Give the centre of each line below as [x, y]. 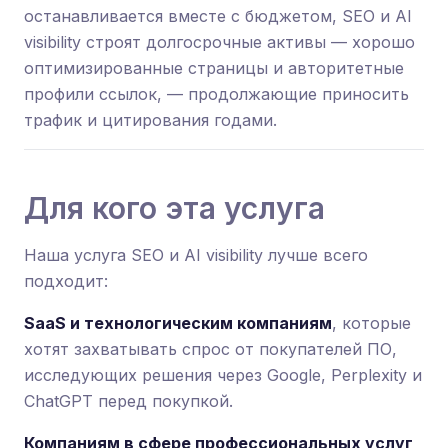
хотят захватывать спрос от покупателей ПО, [210, 349]
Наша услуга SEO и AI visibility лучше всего [196, 255]
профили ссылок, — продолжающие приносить [216, 94]
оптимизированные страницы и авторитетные [214, 68]
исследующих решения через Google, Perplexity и [223, 375]
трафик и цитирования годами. [150, 120]
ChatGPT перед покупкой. [128, 401]
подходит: [66, 281]
